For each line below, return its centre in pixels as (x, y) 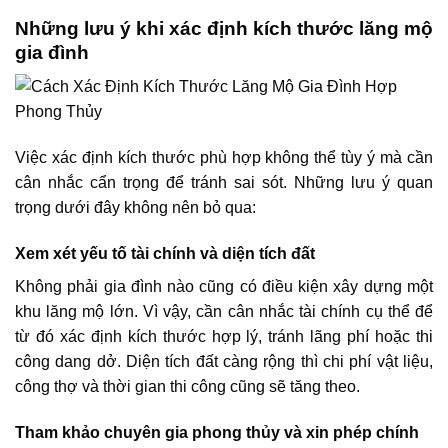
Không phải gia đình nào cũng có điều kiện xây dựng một (224, 286)
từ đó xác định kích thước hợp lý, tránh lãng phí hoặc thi (224, 336)
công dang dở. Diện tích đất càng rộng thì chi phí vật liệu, (224, 361)
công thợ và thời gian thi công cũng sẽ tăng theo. (187, 386)
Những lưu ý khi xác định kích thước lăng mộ (224, 28)
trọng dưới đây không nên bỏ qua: (135, 208)
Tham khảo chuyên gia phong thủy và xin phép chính (217, 432)
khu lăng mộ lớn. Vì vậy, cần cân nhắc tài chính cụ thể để (224, 311)
